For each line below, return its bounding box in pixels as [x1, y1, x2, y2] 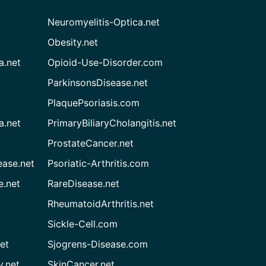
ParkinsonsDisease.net [47, 76, 148, 88]
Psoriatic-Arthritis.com [47, 157, 150, 169]
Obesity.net [47, 36, 99, 48]
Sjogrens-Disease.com [47, 237, 148, 250]
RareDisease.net [47, 177, 120, 189]
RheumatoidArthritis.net [47, 197, 154, 210]
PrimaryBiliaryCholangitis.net [47, 116, 177, 129]
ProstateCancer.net [47, 137, 134, 149]
